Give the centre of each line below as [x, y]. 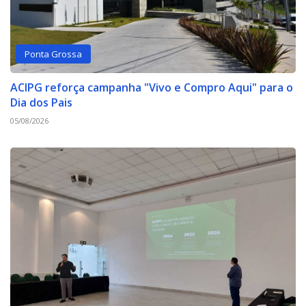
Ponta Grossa [54, 54]
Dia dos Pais [41, 102]
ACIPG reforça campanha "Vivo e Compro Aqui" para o [152, 87]
